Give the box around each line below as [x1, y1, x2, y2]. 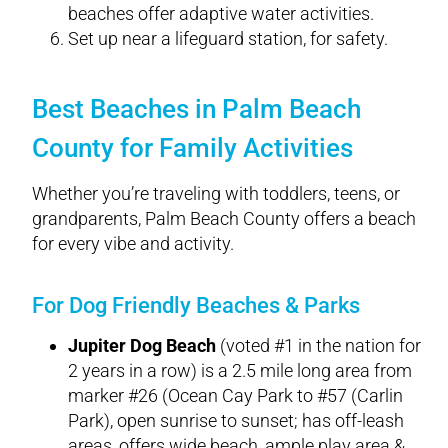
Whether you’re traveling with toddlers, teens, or [32, 182, 400, 204]
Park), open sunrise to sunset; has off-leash [68, 409, 404, 431]
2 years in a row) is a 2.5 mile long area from [68, 359, 412, 381]
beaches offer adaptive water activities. [68, 2, 374, 24]
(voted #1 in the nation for [216, 334, 421, 356]
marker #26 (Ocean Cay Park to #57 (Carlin [68, 384, 403, 406]
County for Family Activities [32, 132, 353, 163]
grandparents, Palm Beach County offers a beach [32, 207, 416, 229]
